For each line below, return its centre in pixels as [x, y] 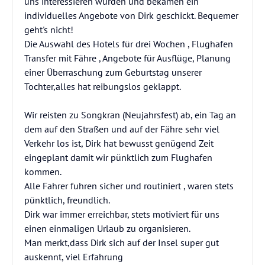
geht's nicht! [49, 30]
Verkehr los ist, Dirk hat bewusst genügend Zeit [119, 143]
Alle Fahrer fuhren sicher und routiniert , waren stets [129, 186]
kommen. [43, 172]
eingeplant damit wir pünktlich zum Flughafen [118, 157]
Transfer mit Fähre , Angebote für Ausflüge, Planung [127, 58]
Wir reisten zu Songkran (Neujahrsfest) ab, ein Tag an [130, 115]
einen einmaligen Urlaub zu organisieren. [107, 228]
